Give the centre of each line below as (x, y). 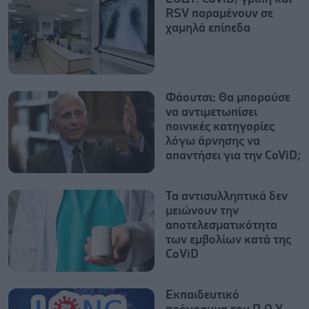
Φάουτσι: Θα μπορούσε (228, 98)
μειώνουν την (202, 211)
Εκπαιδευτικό (202, 296)
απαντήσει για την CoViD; (233, 156)
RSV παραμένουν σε (219, 13)
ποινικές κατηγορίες (220, 127)
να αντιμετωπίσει (211, 112)
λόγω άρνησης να (213, 141)
